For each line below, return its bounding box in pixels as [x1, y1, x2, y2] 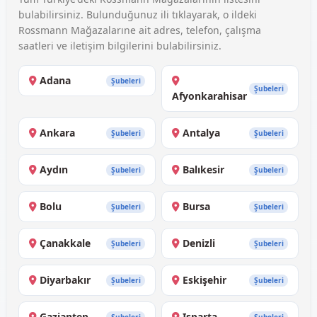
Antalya [183, 126, 220, 140]
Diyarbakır [40, 273, 91, 287]
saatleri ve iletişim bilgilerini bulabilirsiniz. [18, 39, 221, 53]
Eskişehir [183, 273, 226, 287]
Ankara [40, 126, 75, 140]
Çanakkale [40, 236, 91, 250]
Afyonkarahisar [172, 89, 247, 103]
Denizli [183, 236, 215, 250]
